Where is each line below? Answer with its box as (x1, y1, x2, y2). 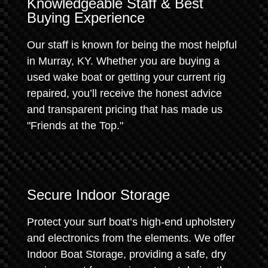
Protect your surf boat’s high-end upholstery (27, 216, 235, 228)
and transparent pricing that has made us (27, 103, 223, 115)
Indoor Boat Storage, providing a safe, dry (27, 248, 226, 260)
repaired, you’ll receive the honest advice (27, 87, 222, 99)
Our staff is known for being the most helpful (27, 39, 237, 51)
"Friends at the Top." (27, 120, 123, 132)
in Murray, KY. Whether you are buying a (27, 55, 220, 67)
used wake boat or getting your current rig (27, 71, 226, 83)
